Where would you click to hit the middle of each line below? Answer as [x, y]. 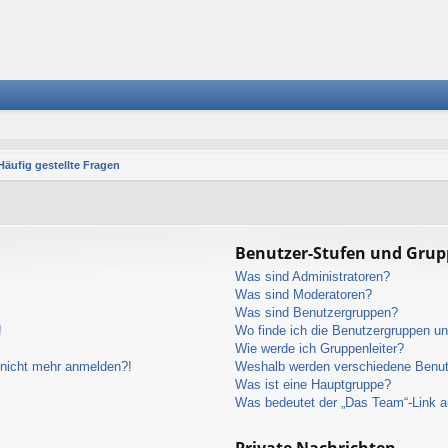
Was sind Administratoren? [313, 276]
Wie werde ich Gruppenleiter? [320, 348]
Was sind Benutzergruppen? [317, 312]
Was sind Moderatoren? [304, 294]
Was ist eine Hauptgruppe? [313, 384]
